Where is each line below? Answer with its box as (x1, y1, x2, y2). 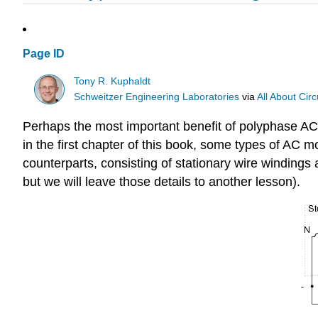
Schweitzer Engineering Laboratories (74, 91, 240, 102)
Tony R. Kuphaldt (74, 75, 151, 87)
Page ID (23, 48, 65, 60)
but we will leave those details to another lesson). (23, 175, 300, 190)
